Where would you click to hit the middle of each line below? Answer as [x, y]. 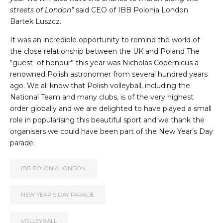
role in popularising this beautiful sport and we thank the [107, 120]
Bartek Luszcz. [36, 22]
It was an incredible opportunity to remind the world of [105, 40]
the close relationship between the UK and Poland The [105, 52]
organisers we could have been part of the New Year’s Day [111, 132]
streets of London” [42, 10]
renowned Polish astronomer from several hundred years [109, 74]
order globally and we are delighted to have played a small [111, 109]
